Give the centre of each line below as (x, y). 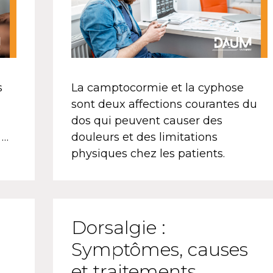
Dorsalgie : (118, 228)
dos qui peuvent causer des (147, 121)
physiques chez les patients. (149, 154)
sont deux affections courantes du (164, 105)
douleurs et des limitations (144, 137)
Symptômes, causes (159, 250)
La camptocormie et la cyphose (157, 88)
